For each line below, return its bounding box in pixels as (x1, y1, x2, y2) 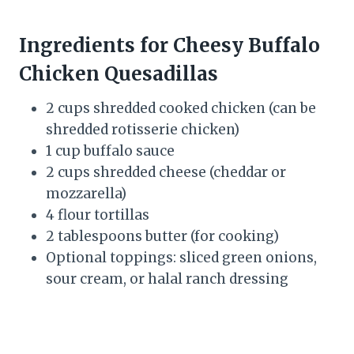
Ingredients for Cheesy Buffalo (19, 32, 320, 58)
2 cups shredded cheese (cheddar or (46, 163, 286, 181)
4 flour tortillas (46, 205, 149, 224)
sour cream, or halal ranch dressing (46, 269, 288, 288)
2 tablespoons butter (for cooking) (46, 227, 279, 245)
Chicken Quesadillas (19, 61, 218, 86)
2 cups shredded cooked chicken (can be (46, 99, 316, 117)
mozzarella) (46, 184, 126, 202)
